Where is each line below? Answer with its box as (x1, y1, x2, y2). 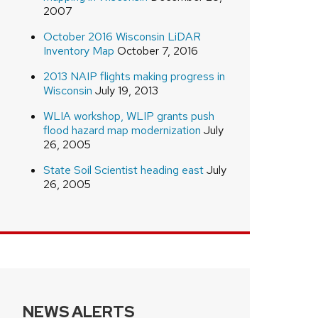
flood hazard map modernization (43, 122, 201, 138)
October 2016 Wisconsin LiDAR (43, 28, 201, 44)
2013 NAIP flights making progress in (43, 68, 225, 84)
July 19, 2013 (92, 82, 158, 98)
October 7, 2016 (114, 43, 198, 58)
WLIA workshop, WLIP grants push (43, 108, 214, 124)
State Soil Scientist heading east (43, 162, 204, 177)
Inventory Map (43, 43, 114, 58)
